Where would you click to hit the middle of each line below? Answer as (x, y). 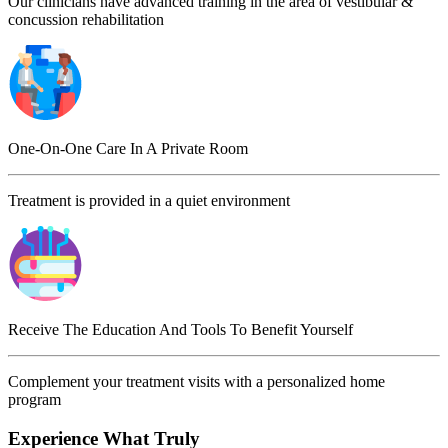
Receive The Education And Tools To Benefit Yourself (180, 329)
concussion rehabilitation (86, 19)
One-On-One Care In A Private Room (128, 148)
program (34, 399)
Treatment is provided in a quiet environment (149, 200)
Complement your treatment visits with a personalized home (196, 381)
